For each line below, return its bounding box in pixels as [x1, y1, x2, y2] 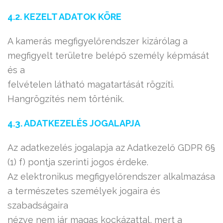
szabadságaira [7, 200, 68, 211]
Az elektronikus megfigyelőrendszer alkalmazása [7, 171, 215, 182]
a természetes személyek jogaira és [7, 186, 160, 196]
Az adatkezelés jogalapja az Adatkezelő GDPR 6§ [7, 142, 215, 153]
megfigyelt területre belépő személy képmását [7, 50, 209, 61]
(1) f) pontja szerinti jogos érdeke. [7, 157, 148, 167]
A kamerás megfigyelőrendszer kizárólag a [7, 36, 188, 46]
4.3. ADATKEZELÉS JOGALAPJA [7, 118, 140, 128]
